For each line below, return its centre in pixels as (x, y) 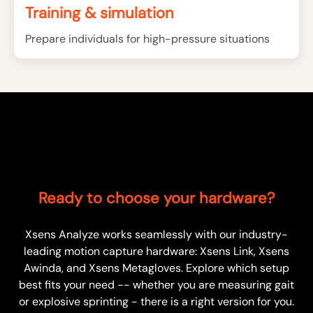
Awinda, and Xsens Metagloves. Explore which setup (156, 268)
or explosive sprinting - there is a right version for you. (156, 302)
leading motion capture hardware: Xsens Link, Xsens (156, 252)
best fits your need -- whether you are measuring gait (156, 285)
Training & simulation (100, 13)
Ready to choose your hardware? (156, 198)
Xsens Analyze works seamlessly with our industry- (156, 235)
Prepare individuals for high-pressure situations (147, 39)
